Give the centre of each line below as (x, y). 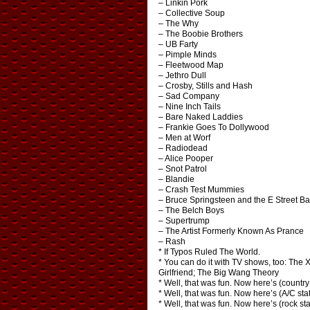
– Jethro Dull (182, 76)
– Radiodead (183, 148)
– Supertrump (184, 221)
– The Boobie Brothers (200, 34)
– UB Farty (178, 45)
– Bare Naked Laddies (200, 117)
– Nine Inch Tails (189, 107)
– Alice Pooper (185, 159)
